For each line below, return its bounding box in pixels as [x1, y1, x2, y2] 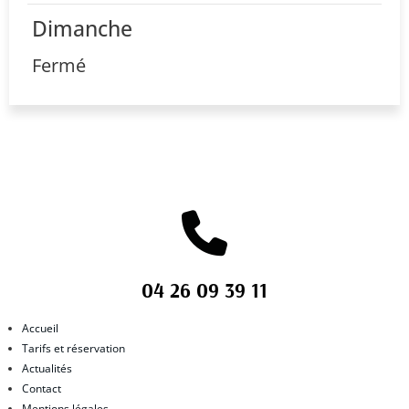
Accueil [21, 320, 58, 336]
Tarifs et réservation [21, 340, 125, 356]
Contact [21, 380, 61, 396]
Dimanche [32, 13, 132, 43]
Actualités [21, 360, 72, 376]
